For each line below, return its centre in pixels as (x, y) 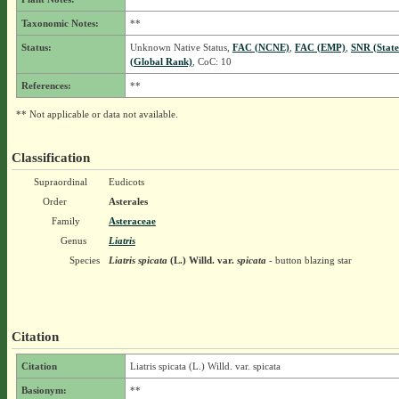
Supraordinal (60, 182)
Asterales (128, 201)
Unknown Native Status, (181, 47)
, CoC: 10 (212, 61)
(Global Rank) (161, 61)
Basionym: (44, 390)
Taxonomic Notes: (60, 23)
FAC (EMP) (320, 47)
